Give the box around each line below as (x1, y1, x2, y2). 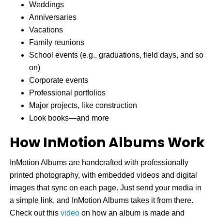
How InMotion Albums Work (10, 133, 205, 152)
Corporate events (29, 76, 88, 84)
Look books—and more (29, 113, 109, 122)
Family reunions (29, 38, 84, 46)
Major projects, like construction (29, 101, 137, 109)
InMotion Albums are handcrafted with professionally (10, 158, 188, 167)
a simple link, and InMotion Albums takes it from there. (10, 196, 193, 204)
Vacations (29, 25, 63, 34)
